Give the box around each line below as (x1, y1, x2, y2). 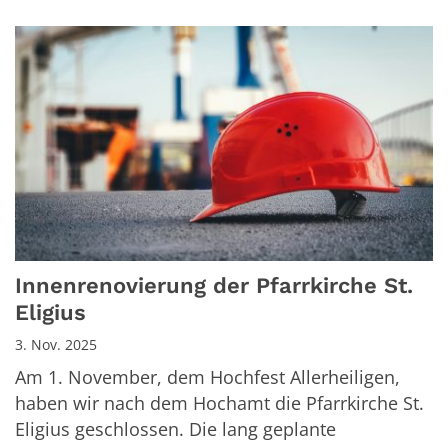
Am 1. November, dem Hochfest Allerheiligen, (15, 365, 400, 390)
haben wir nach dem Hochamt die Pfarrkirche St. (15, 391, 424, 416)
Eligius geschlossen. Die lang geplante (15, 417, 336, 442)
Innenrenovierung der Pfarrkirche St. (15, 273, 413, 299)
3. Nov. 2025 (15, 335, 97, 355)
